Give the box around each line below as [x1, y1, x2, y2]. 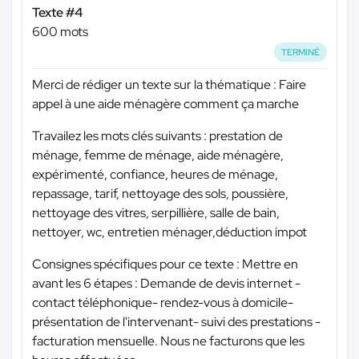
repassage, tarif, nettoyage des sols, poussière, [32, 185, 288, 203]
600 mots [32, 22, 88, 40]
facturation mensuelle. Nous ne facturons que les [32, 333, 305, 350]
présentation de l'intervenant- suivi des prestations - [32, 313, 321, 331]
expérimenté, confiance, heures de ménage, [32, 166, 278, 184]
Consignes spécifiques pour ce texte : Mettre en [32, 256, 298, 273]
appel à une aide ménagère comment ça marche [32, 95, 299, 113]
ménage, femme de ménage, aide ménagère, [32, 147, 284, 164]
